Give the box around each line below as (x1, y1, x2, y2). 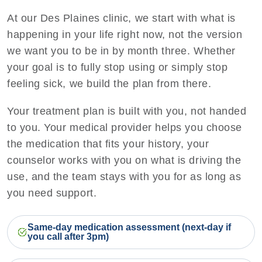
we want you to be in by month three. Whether (7, 45, 236, 57)
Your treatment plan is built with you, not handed (7, 105, 247, 117)
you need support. (7, 187, 97, 199)
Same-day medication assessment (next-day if (27, 222, 231, 232)
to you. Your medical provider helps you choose (7, 121, 242, 133)
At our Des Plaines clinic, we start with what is (7, 12, 236, 25)
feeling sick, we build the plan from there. (7, 78, 212, 90)
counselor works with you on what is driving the (7, 154, 242, 166)
